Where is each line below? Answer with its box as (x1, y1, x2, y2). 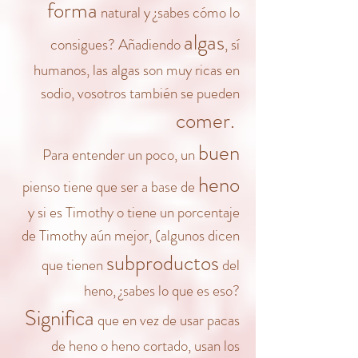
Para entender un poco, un (42, 144, 198, 165)
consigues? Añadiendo (50, 34, 184, 55)
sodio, (41, 82, 78, 104)
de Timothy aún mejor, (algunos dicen (22, 225, 240, 246)
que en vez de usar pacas (94, 309, 240, 331)
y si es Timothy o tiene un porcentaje (28, 201, 240, 223)
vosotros (78, 82, 129, 104)
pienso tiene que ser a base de (22, 176, 198, 197)
